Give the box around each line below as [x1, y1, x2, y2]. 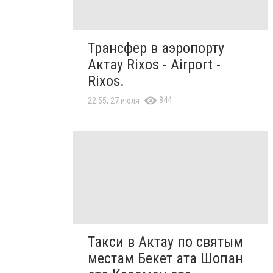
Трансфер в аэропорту [88, 40, 224, 57]
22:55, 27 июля [88, 96, 140, 106]
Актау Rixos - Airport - [88, 56, 221, 74]
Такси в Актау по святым [88, 233, 243, 250]
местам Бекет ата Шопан [88, 249, 243, 267]
